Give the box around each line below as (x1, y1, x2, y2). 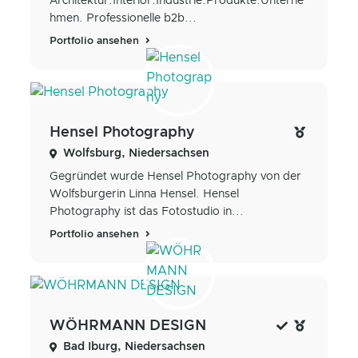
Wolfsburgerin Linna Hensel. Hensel (50, 189, 239, 201)
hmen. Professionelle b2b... (50, 12, 197, 24)
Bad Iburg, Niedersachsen (63, 341, 205, 353)
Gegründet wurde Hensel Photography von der (50, 171, 301, 183)
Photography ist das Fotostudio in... (50, 206, 244, 218)
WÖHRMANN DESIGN (50, 319, 206, 334)
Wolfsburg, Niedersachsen (63, 148, 209, 160)
